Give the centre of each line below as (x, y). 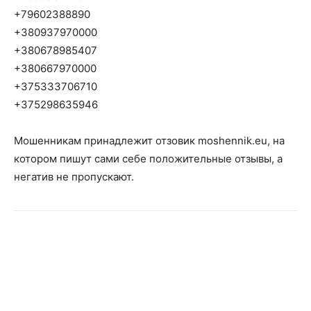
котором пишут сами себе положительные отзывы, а (148, 159)
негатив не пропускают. (74, 177)
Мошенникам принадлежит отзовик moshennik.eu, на (149, 141)
